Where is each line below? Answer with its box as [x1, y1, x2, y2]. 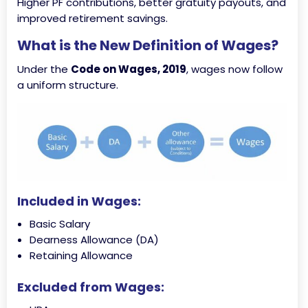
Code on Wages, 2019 [71, 61, 186, 76]
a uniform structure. [17, 77, 118, 92]
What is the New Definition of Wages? [17, 35, 278, 55]
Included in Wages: [17, 192, 141, 210]
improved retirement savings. [17, 10, 168, 25]
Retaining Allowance [30, 248, 133, 263]
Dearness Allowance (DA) [30, 232, 159, 247]
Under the [17, 61, 71, 76]
